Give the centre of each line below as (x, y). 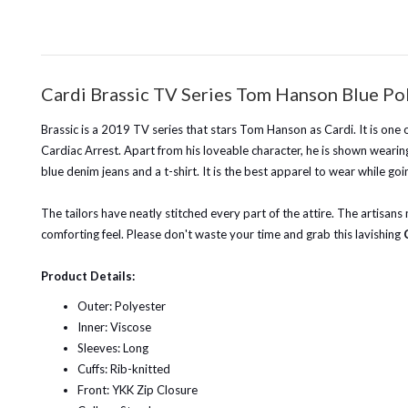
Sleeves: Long (113, 348)
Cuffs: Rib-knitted (124, 369)
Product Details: (88, 276)
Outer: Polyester (122, 306)
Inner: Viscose (114, 327)
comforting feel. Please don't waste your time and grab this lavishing (222, 234)
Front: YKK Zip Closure (138, 390)
